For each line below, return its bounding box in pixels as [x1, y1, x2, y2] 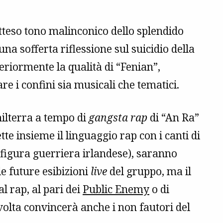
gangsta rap [89, 111, 147, 125]
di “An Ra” [147, 111, 199, 125]
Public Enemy [83, 182, 149, 197]
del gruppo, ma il [107, 164, 191, 179]
